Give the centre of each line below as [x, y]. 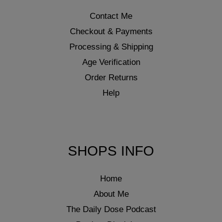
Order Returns [111, 78]
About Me [111, 194]
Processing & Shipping [111, 47]
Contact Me [111, 16]
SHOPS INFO [111, 151]
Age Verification [111, 62]
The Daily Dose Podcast [111, 209]
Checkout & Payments [111, 32]
